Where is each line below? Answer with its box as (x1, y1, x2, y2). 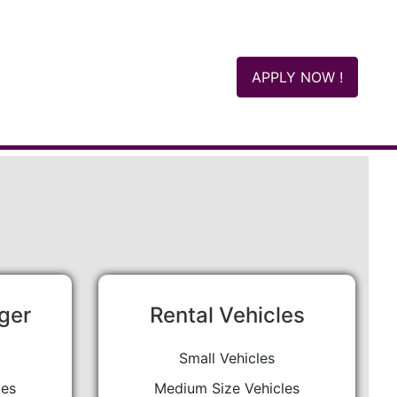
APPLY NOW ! (251, 68, 343, 86)
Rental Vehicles (149, 302, 305, 328)
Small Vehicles (179, 349, 275, 367)
